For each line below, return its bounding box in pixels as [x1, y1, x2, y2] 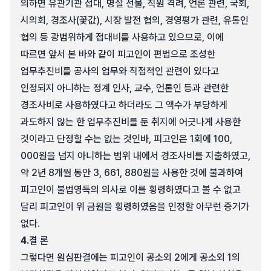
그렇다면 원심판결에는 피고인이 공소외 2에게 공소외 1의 [21, 252, 240, 263]
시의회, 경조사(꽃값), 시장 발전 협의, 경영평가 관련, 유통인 [21, 15, 249, 26]
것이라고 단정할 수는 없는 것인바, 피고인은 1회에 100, [21, 133, 232, 145]
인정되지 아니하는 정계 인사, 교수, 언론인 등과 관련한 [21, 82, 229, 94]
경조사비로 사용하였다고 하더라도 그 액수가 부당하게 [21, 99, 227, 111]
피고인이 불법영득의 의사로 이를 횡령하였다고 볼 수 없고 [21, 184, 241, 195]
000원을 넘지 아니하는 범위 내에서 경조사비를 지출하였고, [21, 150, 250, 162]
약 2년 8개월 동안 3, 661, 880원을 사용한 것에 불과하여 [21, 167, 243, 178]
